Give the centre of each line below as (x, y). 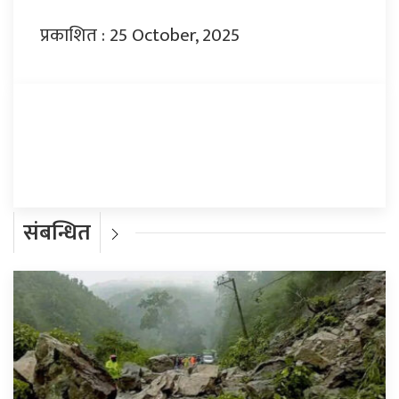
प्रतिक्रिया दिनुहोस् (97, 129)
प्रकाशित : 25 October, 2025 (140, 36)
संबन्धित (57, 233)
